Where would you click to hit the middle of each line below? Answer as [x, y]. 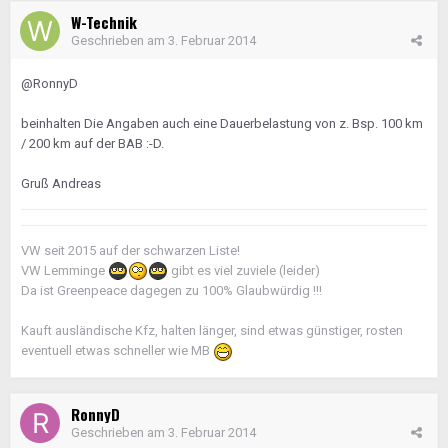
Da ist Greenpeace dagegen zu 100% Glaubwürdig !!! [171, 291]
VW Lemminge [64, 270]
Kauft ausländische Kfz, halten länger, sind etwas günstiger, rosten [212, 331]
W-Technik [104, 21]
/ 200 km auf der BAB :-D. [92, 143]
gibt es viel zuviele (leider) [244, 270]
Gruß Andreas [61, 183]
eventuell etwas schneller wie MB [117, 351]
